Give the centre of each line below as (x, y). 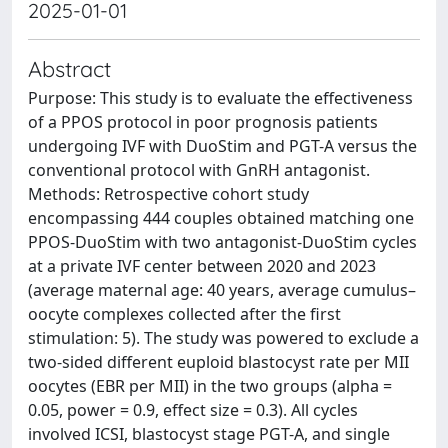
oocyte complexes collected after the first (184, 314)
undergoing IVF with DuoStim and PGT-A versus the (222, 146)
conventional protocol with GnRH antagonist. (199, 170)
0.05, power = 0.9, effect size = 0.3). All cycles (193, 410)
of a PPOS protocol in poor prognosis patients (203, 122)
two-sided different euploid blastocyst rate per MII (218, 362)
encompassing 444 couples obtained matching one (221, 218)
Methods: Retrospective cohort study (168, 194)
